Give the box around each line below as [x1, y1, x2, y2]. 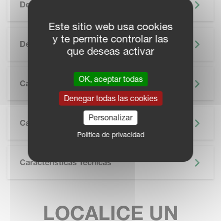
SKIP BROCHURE [7, 107, 74, 117]
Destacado [20, 39, 61, 49]
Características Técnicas [20, 157, 111, 167]
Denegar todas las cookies [64, 93, 157, 103]
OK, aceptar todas [78, 74, 143, 84]
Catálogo [20, 118, 54, 128]
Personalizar [88, 112, 133, 122]
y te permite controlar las [52, 33, 169, 45]
